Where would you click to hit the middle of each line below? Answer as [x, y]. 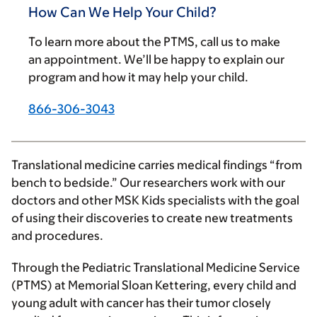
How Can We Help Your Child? [122, 12]
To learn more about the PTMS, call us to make [154, 42]
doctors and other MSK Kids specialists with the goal [155, 200]
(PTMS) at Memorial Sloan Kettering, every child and [154, 285]
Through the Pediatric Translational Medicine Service [156, 267]
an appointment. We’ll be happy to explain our [156, 59]
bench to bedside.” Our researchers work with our [148, 183]
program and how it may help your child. [138, 77]
